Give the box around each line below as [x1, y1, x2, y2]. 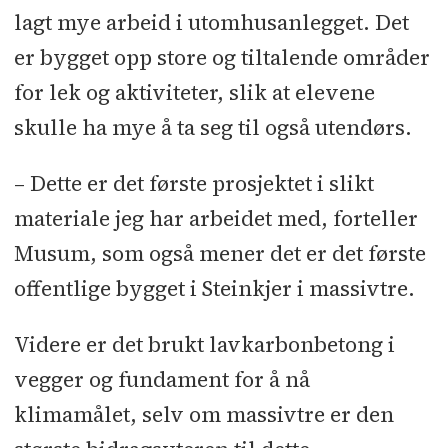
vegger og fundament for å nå [13, 364, 310, 394]
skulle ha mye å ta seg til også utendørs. [13, 112, 412, 142]
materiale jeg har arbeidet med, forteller [13, 203, 418, 233]
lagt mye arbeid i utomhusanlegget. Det [13, 7, 409, 37]
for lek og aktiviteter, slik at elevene [13, 77, 375, 107]
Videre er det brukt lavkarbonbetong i [13, 329, 395, 359]
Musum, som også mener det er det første [13, 238, 426, 268]
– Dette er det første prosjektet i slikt [13, 168, 374, 198]
